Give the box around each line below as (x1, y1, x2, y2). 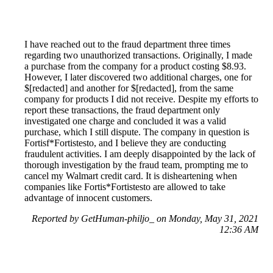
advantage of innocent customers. (24, 192, 152, 203)
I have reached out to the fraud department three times (24, 38, 230, 49)
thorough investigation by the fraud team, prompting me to (24, 159, 248, 170)
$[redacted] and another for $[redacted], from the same (24, 82, 233, 93)
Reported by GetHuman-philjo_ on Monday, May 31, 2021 (32, 213, 258, 224)
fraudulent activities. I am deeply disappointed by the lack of (24, 148, 255, 159)
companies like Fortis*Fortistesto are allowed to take (24, 181, 225, 192)
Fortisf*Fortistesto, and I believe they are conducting (24, 137, 226, 148)
